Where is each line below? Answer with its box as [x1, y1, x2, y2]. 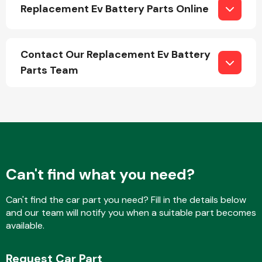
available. [6, 219, 44, 232]
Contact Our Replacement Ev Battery [20, 47, 211, 61]
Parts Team [20, 63, 78, 77]
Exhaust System [143, 194, 215, 207]
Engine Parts [151, 87, 207, 99]
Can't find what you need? [6, 164, 195, 184]
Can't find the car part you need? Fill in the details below [6, 194, 246, 206]
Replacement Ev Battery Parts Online [20, 1, 209, 16]
